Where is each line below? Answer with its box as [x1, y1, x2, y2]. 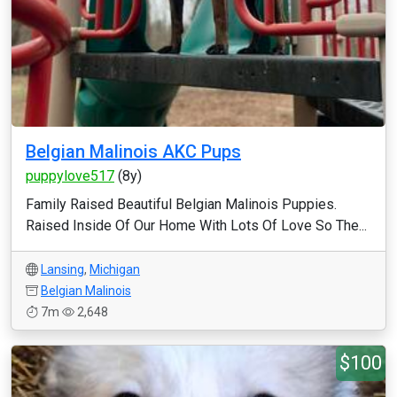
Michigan [90, 262, 140, 276]
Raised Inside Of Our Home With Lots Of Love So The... [26, 217, 367, 234]
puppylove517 [26, 167, 114, 184]
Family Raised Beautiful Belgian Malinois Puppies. [26, 196, 337, 213]
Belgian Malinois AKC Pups [26, 141, 241, 162]
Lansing [41, 262, 84, 276]
